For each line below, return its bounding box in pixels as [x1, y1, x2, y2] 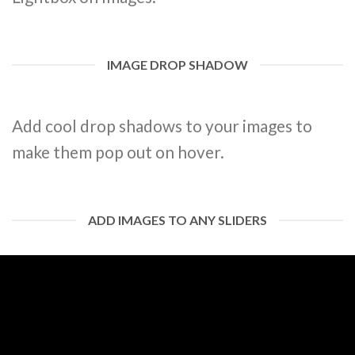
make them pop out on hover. [12, 142, 224, 162]
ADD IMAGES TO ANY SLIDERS [88, 212, 267, 228]
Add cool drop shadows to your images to [12, 116, 312, 136]
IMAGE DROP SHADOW [107, 57, 248, 73]
